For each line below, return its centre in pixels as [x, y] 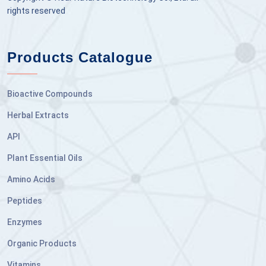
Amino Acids [31, 180]
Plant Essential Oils [45, 158]
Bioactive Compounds [50, 94]
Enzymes [25, 222]
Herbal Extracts [38, 115]
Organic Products [42, 244]
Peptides [25, 201]
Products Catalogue [80, 58]
